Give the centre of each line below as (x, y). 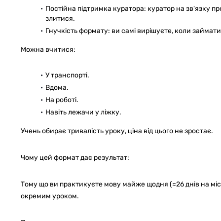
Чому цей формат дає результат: (75, 157)
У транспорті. (67, 75)
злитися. (60, 18)
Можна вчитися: (48, 49)
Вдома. (57, 87)
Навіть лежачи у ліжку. (83, 112)
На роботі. (62, 100)
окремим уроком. (50, 196)
